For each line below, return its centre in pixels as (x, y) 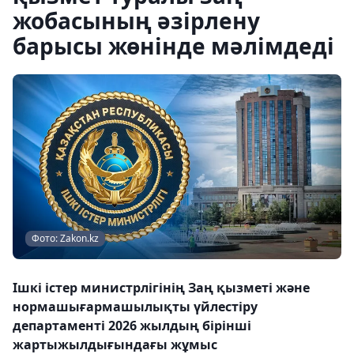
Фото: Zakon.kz (65, 238)
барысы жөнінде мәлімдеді (173, 46)
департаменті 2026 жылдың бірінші (132, 326)
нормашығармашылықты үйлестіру (135, 307)
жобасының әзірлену (136, 21)
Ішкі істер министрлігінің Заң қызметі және (161, 288)
